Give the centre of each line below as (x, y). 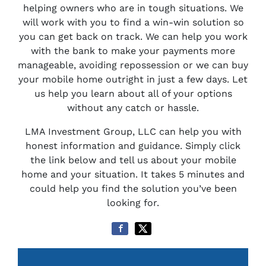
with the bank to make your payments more (133, 50)
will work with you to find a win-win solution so (133, 22)
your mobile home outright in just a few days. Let (133, 79)
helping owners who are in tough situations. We (133, 8)
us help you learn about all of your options (133, 93)
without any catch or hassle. (133, 107)
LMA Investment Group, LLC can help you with (133, 131)
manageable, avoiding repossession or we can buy (133, 65)
